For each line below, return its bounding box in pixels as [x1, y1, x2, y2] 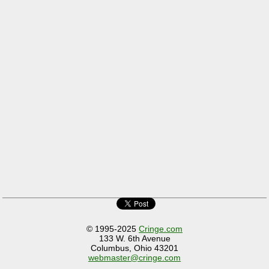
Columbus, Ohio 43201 [91, 243, 178, 253]
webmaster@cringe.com [88, 253, 181, 263]
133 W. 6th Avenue [98, 234, 171, 244]
